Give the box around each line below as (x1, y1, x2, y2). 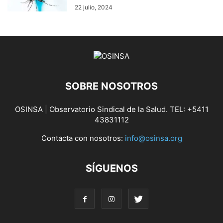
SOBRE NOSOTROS (65, 80, 158, 93)
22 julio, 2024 (75, 3, 112, 11)
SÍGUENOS (85, 162, 138, 175)
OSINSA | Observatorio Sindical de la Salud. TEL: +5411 (14, 105, 209, 114)
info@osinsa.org (124, 133, 182, 143)
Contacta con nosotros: (41, 133, 125, 143)
